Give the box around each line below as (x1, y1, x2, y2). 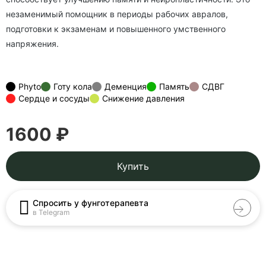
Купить (117, 160, 149, 172)
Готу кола (53, 81, 92, 91)
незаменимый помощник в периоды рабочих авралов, (6, 9, 228, 19)
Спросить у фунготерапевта (33, 198, 148, 208)
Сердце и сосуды (18, 93, 90, 103)
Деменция (104, 81, 147, 91)
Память (159, 81, 189, 91)
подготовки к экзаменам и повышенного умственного (6, 24, 226, 34)
